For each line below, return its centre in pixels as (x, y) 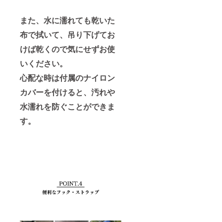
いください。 (44, 63)
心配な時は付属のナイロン (67, 77)
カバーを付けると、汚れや (67, 92)
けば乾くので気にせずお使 (67, 49)
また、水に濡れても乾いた (67, 20)
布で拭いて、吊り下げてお (67, 34)
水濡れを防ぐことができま (67, 106)
